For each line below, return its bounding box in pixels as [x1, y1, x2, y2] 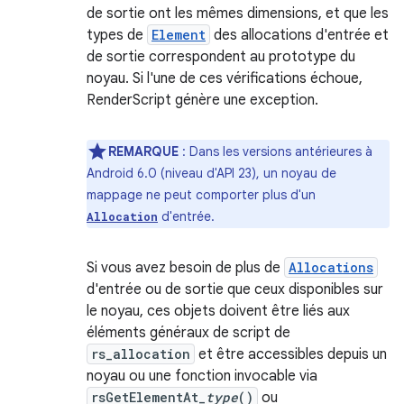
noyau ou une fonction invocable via [87, 367, 317, 385]
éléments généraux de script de [87, 324, 290, 342]
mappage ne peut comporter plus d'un [87, 187, 316, 203]
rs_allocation [91, 345, 190, 363]
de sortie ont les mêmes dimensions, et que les [87, 5, 389, 23]
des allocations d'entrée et [210, 26, 389, 44]
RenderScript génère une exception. [87, 91, 318, 109]
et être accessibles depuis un [195, 345, 387, 363]
